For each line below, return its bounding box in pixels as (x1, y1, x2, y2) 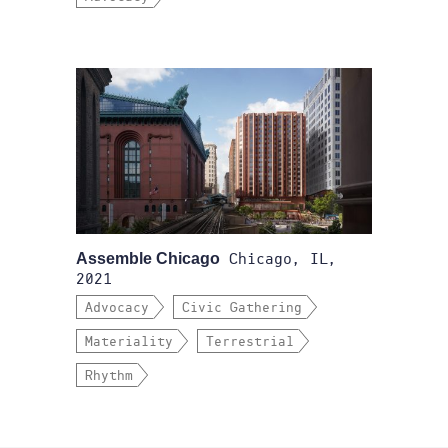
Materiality (85, 335, 173, 349)
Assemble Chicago (76, 250, 220, 267)
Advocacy (85, 301, 149, 315)
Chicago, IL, (220, 251, 337, 267)
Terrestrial (206, 335, 294, 349)
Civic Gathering (182, 301, 302, 315)
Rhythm (85, 369, 133, 383)
